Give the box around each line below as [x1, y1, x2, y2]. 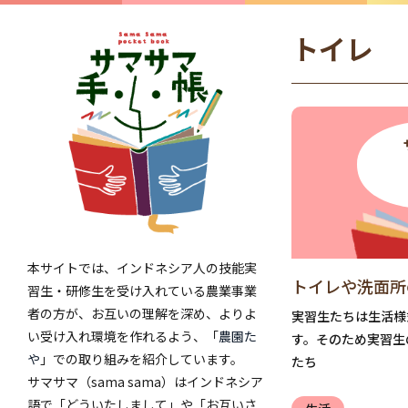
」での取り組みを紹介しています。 [40, 349, 243, 368]
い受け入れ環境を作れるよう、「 [27, 326, 219, 345]
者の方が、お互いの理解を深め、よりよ [27, 303, 257, 322]
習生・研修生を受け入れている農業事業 [27, 280, 257, 300]
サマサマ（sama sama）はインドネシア [27, 372, 263, 391]
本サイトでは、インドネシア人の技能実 [27, 258, 257, 277]
